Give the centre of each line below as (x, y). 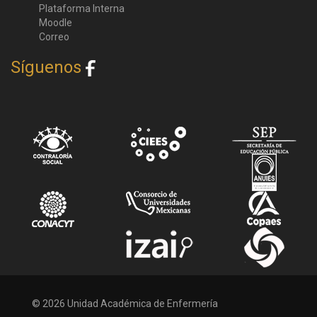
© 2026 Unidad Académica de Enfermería (125, 304)
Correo (54, 37)
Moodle (56, 23)
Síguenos (48, 68)
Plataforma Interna (82, 9)
